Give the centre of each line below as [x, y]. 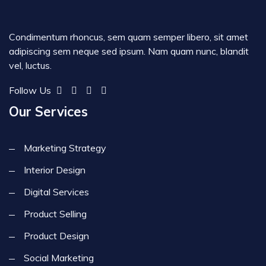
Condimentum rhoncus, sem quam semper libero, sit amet [129, 37]
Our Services [48, 112]
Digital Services [56, 192]
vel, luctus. [30, 66]
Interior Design [55, 170]
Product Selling [55, 214]
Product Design [56, 236]
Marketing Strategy [65, 148]
